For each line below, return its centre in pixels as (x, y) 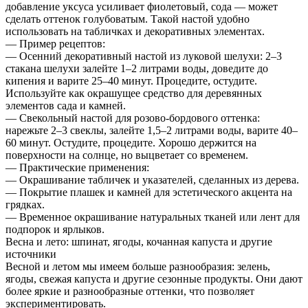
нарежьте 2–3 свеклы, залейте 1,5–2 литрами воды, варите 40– (152, 130)
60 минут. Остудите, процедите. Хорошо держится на (131, 142)
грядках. (25, 204)
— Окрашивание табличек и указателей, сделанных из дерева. (152, 179)
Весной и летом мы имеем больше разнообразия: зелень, (138, 266)
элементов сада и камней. (66, 105)
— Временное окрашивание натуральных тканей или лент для (153, 217)
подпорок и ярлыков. (55, 229)
